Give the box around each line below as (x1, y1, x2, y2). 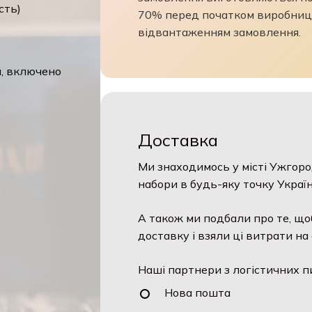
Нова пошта (164, 286, 231, 300)
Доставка (138, 130, 219, 151)
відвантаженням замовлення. (138, 24, 302, 39)
